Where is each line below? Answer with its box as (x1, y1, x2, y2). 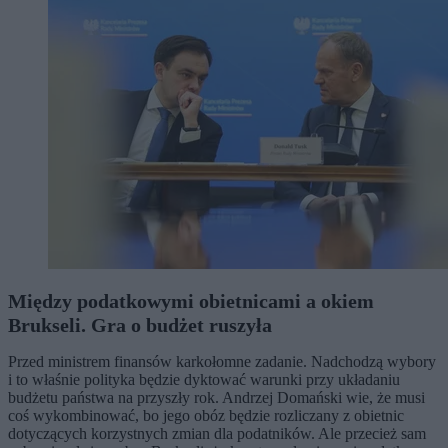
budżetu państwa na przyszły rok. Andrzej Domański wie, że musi (8, 388, 425, 406)
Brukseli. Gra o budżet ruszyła (8, 313, 272, 336)
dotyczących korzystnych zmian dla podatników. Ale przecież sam (8, 424, 426, 442)
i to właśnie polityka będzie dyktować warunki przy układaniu (8, 370, 400, 388)
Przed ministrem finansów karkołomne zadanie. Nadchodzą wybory (8, 352, 436, 370)
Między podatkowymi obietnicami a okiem (8, 289, 374, 312)
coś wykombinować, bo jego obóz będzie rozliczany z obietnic (8, 406, 404, 424)
